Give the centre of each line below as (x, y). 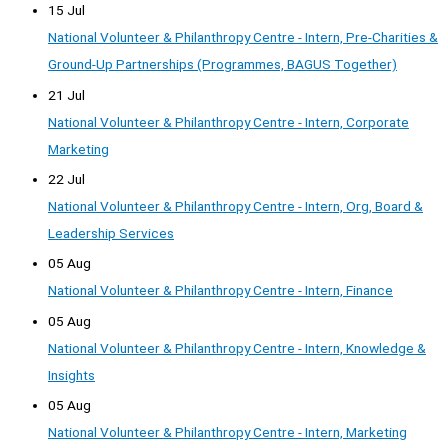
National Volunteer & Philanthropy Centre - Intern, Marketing (227, 432)
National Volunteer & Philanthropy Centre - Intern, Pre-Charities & (243, 37)
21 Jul (66, 94)
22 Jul (66, 178)
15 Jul (66, 10)
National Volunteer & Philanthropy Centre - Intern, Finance (220, 290)
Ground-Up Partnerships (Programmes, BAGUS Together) (222, 64)
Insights (71, 374)
